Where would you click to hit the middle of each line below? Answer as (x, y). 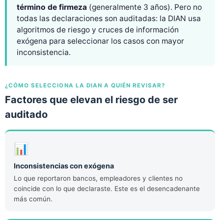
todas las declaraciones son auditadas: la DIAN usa (109, 19)
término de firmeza (52, 7)
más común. (33, 199)
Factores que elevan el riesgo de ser (91, 100)
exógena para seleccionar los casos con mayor (100, 41)
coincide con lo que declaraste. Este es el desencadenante (107, 188)
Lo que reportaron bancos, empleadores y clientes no (98, 178)
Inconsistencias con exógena (64, 166)
